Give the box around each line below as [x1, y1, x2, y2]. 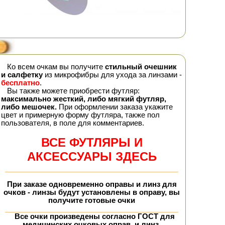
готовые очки [85, 196, 135, 204]
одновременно [48, 180, 103, 188]
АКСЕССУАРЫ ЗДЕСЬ [27, 149, 157, 163]
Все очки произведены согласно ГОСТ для [9, 212, 175, 220]
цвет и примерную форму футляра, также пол [1, 111, 160, 119]
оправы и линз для [103, 180, 177, 188]
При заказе [7, 180, 49, 188]
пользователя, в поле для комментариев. [1, 119, 144, 127]
